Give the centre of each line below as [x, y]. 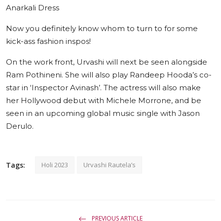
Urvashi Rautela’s [110, 165]
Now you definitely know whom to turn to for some [102, 29]
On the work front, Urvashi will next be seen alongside [107, 62]
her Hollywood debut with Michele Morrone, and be [104, 101]
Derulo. [20, 126]
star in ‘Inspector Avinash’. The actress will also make [103, 88]
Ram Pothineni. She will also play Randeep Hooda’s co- [109, 75]
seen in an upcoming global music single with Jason [103, 113]
